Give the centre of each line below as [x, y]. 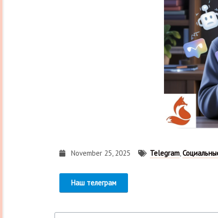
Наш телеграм [94, 179]
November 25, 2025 [101, 149]
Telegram [165, 149]
